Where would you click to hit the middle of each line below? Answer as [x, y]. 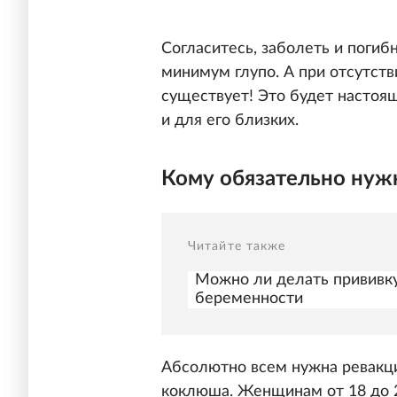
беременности [249, 299]
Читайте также [237, 247]
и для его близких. [230, 120]
